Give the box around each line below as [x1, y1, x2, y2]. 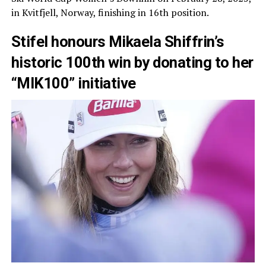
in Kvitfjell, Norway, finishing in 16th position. [11, 6, 209, 19]
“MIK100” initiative [11, 74, 136, 92]
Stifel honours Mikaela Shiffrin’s [11, 33, 224, 50]
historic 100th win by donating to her [11, 53, 254, 71]
